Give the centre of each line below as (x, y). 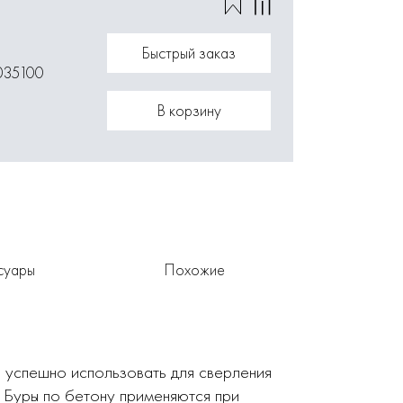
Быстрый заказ (189, 53)
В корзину (189, 110)
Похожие (194, 269)
